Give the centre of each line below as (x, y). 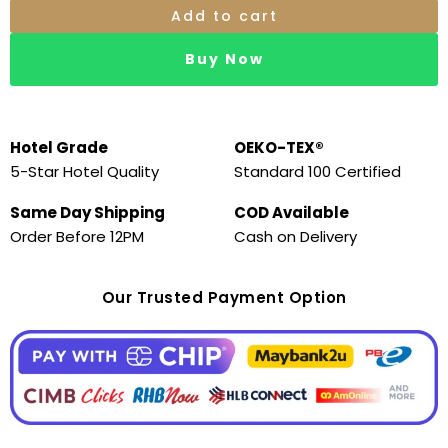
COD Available (291, 213)
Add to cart (224, 16)
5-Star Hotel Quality (84, 172)
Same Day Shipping (87, 213)
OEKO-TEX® (279, 148)
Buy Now (224, 59)
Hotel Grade (59, 148)
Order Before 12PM (77, 237)
